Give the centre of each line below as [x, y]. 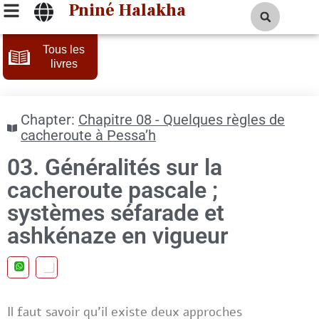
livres [64, 64]
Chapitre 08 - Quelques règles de [182, 120]
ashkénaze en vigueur [118, 236]
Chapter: [48, 120]
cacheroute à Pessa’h [88, 136]
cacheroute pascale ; [113, 190]
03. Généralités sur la [115, 167]
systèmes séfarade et [116, 213]
